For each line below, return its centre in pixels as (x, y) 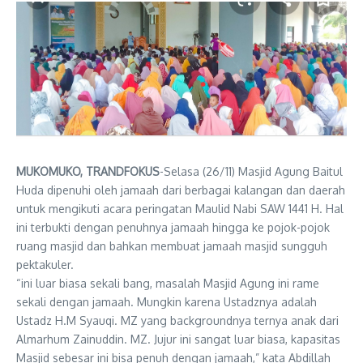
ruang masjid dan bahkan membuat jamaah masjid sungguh (172, 246)
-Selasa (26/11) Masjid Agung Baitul (251, 172)
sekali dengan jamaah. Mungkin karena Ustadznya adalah (167, 302)
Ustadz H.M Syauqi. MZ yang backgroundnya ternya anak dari (177, 321)
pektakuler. (45, 265)
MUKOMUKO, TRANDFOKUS (88, 172)
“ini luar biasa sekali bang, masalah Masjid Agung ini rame (168, 284)
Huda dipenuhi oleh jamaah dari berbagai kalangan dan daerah (181, 190)
